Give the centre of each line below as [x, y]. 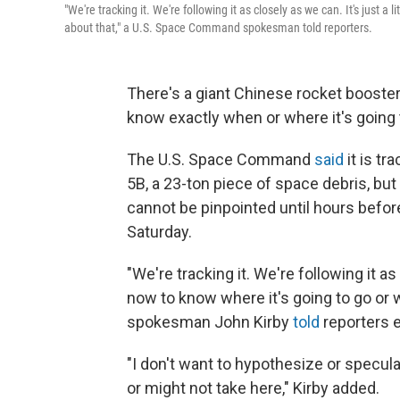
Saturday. [159, 232]
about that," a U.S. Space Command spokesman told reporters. [218, 28]
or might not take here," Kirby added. [253, 388]
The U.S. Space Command [221, 159]
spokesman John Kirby [210, 322]
